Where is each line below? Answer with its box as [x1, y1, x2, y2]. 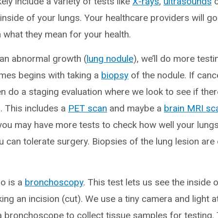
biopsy [101, 70, 128, 81]
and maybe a [107, 103, 164, 114]
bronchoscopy [25, 177, 83, 188]
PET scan [68, 103, 107, 114]
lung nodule [87, 53, 133, 64]
